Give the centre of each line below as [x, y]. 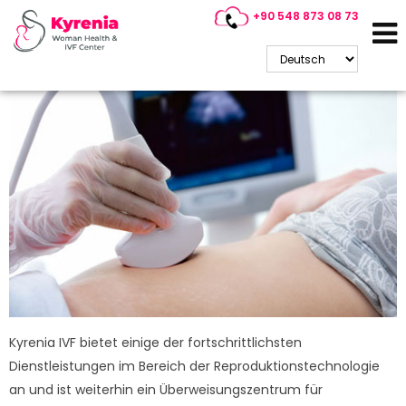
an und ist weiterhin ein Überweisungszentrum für [166, 390]
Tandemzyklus [203, 29]
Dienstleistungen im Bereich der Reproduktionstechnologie [194, 367]
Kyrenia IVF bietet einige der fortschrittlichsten [155, 343]
